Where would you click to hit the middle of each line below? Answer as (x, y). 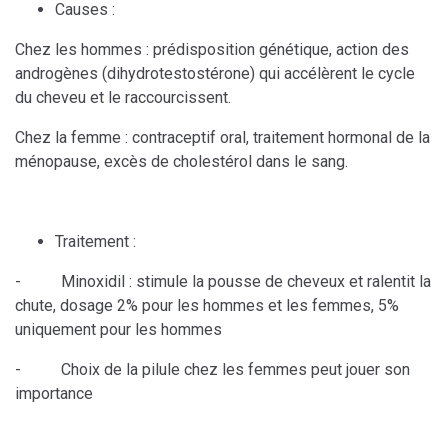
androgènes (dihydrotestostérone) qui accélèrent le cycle (215, 74)
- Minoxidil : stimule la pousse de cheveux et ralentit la (223, 282)
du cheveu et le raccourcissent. (123, 98)
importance (54, 394)
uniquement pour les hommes (118, 330)
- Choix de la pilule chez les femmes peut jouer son (212, 370)
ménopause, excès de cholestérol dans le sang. (181, 162)
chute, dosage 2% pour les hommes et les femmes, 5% (207, 306)
